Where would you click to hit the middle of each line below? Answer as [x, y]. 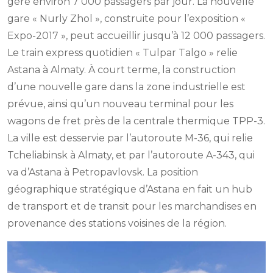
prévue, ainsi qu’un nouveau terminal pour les [120, 104]
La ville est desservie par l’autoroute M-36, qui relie [130, 138]
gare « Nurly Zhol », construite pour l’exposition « [126, 18]
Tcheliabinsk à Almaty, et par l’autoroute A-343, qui [131, 155]
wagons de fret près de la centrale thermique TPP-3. [136, 121]
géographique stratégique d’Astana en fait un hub [130, 189]
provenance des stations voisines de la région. [117, 223]
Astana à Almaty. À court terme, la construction [122, 69]
